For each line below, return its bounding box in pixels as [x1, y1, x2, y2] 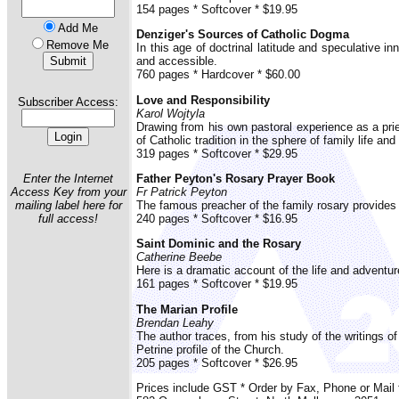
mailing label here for [14, 198, 122, 212]
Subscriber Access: [18, 95, 118, 110]
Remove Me [46, 38, 109, 52]
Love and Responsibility [136, 93, 270, 107]
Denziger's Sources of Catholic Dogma [136, 28, 349, 42]
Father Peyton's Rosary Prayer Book [136, 171, 335, 185]
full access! [38, 211, 98, 225]
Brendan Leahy [136, 315, 214, 330]
